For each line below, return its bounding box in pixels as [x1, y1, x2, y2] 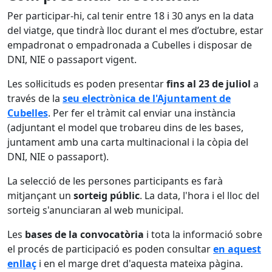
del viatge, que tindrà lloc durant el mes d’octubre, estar [7, 24, 263, 37]
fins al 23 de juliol [166, 77, 251, 90]
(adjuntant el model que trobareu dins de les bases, [7, 121, 243, 134]
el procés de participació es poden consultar [7, 242, 213, 256]
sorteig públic [73, 189, 140, 202]
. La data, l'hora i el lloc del [140, 189, 259, 202]
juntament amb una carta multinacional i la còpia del [7, 135, 248, 149]
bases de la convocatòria [25, 228, 144, 241]
